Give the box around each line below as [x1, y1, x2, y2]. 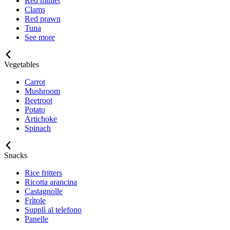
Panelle [25, 214, 48, 223]
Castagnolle [25, 186, 63, 196]
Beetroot [25, 95, 52, 105]
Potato [25, 105, 45, 114]
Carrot [25, 77, 45, 86]
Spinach [25, 123, 51, 132]
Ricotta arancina [25, 177, 77, 186]
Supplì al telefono [25, 205, 82, 214]
